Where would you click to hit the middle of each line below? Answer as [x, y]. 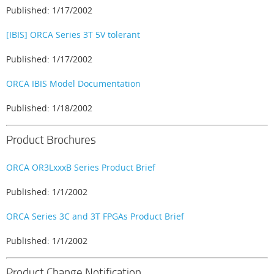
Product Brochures [51, 139]
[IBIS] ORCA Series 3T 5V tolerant [73, 35]
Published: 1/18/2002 [49, 108]
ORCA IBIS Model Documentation [73, 83]
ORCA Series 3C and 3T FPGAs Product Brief [95, 216]
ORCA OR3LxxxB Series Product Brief [81, 167]
